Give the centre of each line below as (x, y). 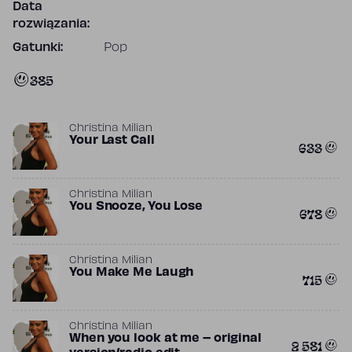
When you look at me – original (165, 339)
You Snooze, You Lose (136, 207)
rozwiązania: (51, 24)
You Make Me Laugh (132, 273)
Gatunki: (38, 48)
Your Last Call (112, 141)
